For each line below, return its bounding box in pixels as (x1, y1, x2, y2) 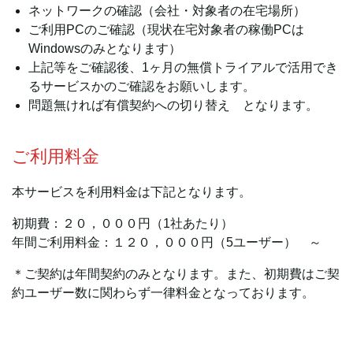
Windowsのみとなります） (28, 42, 181, 55)
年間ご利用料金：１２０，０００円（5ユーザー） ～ (12, 236, 321, 249)
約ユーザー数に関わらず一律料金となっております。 (12, 286, 314, 299)
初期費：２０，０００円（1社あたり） (12, 217, 233, 230)
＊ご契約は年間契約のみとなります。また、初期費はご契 (12, 267, 340, 281)
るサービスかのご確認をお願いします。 (28, 80, 255, 93)
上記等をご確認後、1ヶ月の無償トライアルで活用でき (28, 61, 338, 74)
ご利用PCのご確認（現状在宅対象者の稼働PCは (28, 23, 304, 36)
